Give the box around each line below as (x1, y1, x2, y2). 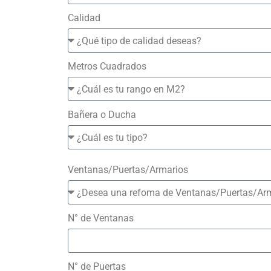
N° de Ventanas (68, 212, 134, 224)
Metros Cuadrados (68, 60, 146, 72)
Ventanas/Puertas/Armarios (68, 164, 188, 175)
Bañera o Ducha (68, 109, 136, 120)
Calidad (68, 12, 100, 24)
